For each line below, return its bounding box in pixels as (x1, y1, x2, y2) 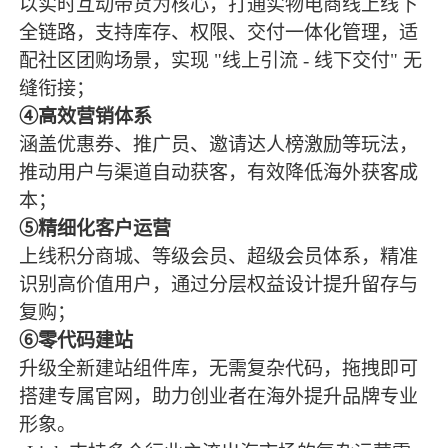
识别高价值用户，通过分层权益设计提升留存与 (19, 273, 419, 295)
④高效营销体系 (19, 105, 153, 127)
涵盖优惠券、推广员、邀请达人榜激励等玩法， (19, 133, 419, 155)
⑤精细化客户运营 (19, 217, 172, 239)
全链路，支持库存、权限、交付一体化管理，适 (19, 21, 419, 43)
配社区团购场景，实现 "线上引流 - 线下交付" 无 (19, 49, 423, 71)
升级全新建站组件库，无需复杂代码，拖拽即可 (19, 357, 419, 379)
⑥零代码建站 (19, 329, 134, 351)
